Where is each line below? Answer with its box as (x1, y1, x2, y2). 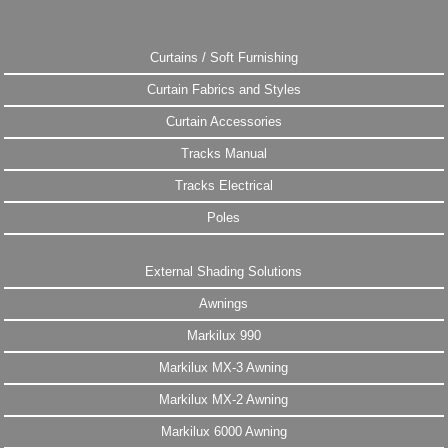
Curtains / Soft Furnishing (149, 50, 298, 66)
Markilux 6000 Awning (160, 424, 287, 440)
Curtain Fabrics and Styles (146, 82, 301, 98)
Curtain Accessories (165, 114, 282, 130)
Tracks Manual (180, 146, 267, 162)
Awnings (199, 296, 249, 312)
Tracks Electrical (174, 178, 273, 194)
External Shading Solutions (145, 264, 303, 280)
